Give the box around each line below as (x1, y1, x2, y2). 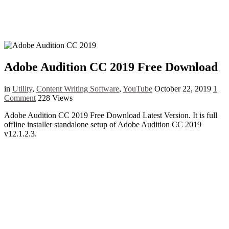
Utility (12, 84, 32, 93)
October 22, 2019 (154, 84, 211, 93)
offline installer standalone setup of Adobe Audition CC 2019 (4, 120, 201, 129)
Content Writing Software (36, 84, 119, 93)
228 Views (38, 93, 73, 102)
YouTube (123, 84, 152, 93)
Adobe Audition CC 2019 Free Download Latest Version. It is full (4, 110, 217, 120)
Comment (4, 93, 36, 102)
